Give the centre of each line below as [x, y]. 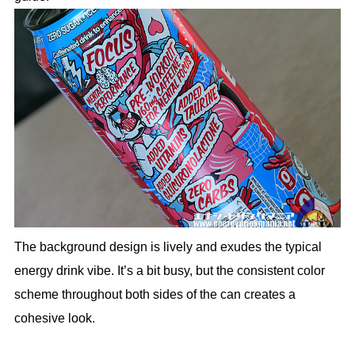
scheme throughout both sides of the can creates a [155, 294]
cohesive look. [54, 318]
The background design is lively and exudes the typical [168, 246]
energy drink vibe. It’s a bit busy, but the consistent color [169, 270]
